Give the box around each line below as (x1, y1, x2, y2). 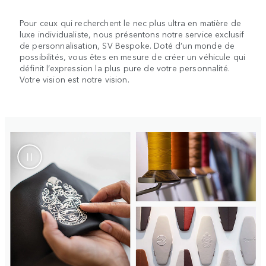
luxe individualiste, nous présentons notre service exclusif (20, 28, 245, 40)
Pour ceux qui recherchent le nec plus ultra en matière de (20, 17, 242, 29)
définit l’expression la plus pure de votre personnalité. (20, 62, 230, 74)
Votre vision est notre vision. (20, 73, 129, 85)
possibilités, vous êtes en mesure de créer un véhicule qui (20, 50, 246, 63)
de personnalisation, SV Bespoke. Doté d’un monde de (20, 39, 235, 52)
